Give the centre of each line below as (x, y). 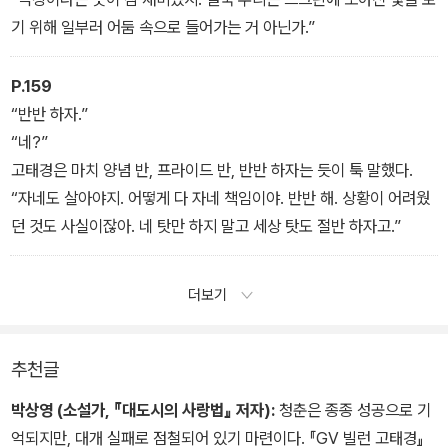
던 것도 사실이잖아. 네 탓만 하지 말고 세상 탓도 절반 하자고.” (206, 225)
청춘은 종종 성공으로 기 (353, 410)
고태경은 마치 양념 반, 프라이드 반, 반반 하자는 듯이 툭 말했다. (212, 169)
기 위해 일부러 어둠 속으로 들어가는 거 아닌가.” (163, 26)
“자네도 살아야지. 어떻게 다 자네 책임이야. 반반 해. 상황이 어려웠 (220, 197)
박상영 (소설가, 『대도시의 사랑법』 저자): (143, 410)
